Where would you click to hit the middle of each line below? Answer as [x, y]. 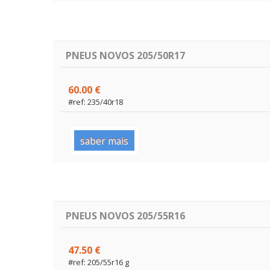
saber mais [104, 141]
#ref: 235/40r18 [96, 102]
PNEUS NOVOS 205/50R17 [126, 55]
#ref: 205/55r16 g [99, 262]
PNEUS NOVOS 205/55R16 [126, 215]
